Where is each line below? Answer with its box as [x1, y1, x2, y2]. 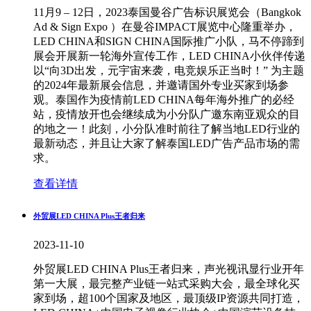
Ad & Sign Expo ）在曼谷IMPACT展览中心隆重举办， [33, 20, 296, 33]
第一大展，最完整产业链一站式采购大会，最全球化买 [33, 277, 300, 289]
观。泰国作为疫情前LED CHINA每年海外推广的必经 [33, 93, 294, 106]
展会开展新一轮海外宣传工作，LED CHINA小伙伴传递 [33, 49, 305, 62]
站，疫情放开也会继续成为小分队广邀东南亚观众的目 [33, 108, 300, 120]
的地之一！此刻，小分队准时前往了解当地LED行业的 [33, 122, 300, 135]
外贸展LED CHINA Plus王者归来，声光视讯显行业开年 [33, 262, 304, 275]
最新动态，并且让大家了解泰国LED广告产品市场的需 [33, 137, 300, 149]
